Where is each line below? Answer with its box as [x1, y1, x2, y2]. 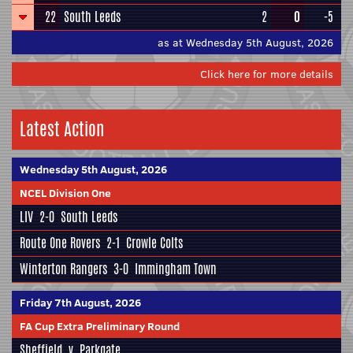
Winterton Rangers [20, 260, 107, 278]
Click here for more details [200, 66, 333, 82]
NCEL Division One [20, 185, 111, 201]
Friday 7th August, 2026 [20, 295, 141, 310]
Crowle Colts [126, 234, 183, 252]
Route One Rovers [20, 234, 100, 252]
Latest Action [20, 117, 104, 142]
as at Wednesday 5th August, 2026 [158, 35, 333, 50]
